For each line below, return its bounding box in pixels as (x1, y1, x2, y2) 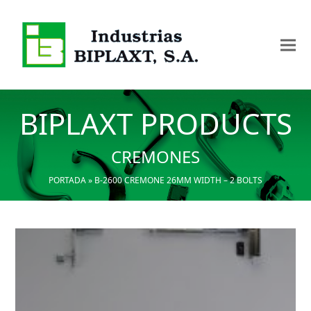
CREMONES (111, 145, 200, 168)
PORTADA (49, 174, 86, 186)
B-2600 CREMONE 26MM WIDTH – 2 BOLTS (94, 174, 262, 186)
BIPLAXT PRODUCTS (19, 103, 292, 143)
